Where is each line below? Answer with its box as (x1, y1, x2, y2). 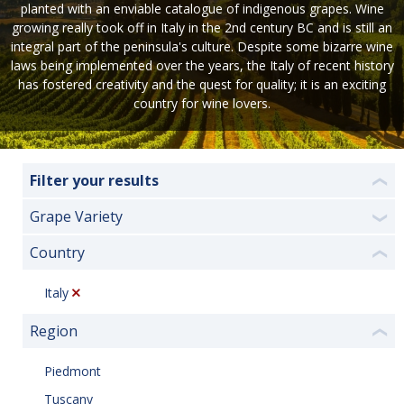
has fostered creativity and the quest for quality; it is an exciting (18, 76, 386, 93)
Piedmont (44, 362, 101, 380)
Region (30, 321, 78, 341)
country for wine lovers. (133, 95, 271, 112)
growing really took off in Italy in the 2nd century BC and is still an (12, 19, 392, 36)
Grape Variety (30, 207, 123, 226)
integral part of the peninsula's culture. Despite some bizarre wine (11, 38, 393, 55)
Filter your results (30, 170, 159, 190)
